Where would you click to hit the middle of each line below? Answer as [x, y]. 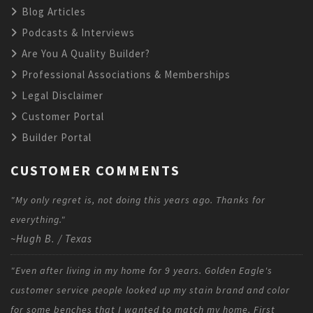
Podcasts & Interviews [77, 33]
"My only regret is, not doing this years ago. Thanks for [138, 200]
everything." [38, 220]
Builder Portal [55, 138]
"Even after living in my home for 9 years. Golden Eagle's [141, 271]
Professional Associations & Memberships [125, 75]
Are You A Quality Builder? [85, 54]
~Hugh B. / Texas [51, 239]
